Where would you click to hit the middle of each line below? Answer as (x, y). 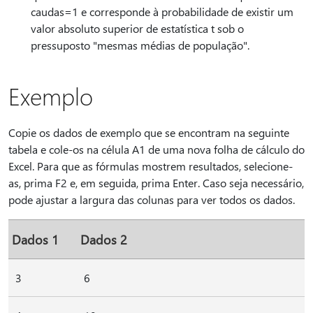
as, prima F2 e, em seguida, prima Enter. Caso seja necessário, (156, 183)
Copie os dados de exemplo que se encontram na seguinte (149, 132)
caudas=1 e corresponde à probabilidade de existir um (162, 12)
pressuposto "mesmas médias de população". (140, 45)
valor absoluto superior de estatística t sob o (137, 28)
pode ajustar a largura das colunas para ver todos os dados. (152, 199)
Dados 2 (104, 239)
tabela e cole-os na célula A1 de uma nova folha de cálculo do (156, 149)
